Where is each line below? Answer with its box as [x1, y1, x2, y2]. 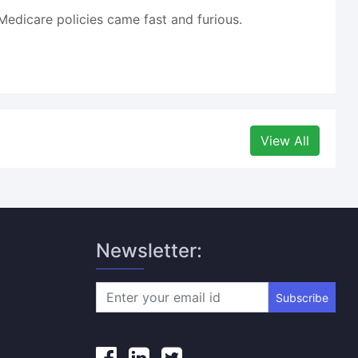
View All [260, 133, 309, 149]
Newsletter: [96, 239, 203, 262]
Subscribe [275, 290, 328, 304]
